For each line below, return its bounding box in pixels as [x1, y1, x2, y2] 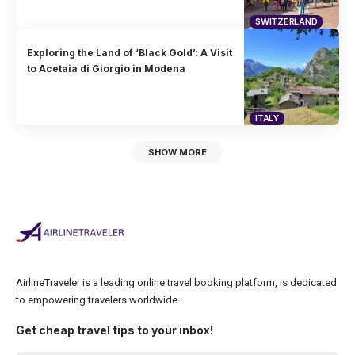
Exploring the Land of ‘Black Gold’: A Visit [27, 47, 233, 59]
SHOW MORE [148, 147, 207, 158]
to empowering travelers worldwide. [16, 293, 180, 306]
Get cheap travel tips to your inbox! [16, 323, 213, 337]
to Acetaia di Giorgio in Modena [27, 63, 186, 75]
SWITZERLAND [255, 15, 318, 27]
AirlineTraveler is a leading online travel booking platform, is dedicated [16, 276, 337, 288]
